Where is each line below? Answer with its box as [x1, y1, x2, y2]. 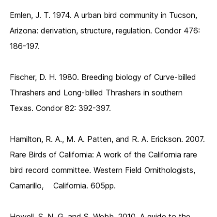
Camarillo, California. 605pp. [10, 181, 116, 191]
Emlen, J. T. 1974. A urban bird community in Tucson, [10, 10, 197, 20]
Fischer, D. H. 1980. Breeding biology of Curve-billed [10, 72, 196, 82]
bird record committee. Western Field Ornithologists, [10, 165, 195, 175]
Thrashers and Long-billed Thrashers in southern [10, 88, 183, 98]
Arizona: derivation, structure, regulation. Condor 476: [10, 26, 200, 36]
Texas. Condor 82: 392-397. [10, 103, 111, 113]
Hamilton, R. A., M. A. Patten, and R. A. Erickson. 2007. [10, 134, 205, 144]
